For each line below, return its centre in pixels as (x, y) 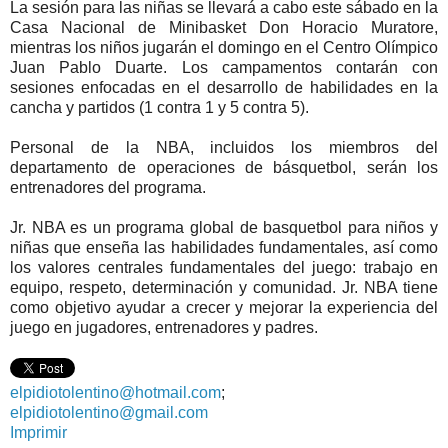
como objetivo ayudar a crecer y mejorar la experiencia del (224, 307)
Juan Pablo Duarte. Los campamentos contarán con (224, 67)
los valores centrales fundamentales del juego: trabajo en (224, 267)
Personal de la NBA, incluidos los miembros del (224, 147)
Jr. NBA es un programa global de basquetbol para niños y (224, 227)
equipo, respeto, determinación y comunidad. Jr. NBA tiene (224, 287)
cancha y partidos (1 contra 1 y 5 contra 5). (159, 107)
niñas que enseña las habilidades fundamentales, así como (224, 247)
